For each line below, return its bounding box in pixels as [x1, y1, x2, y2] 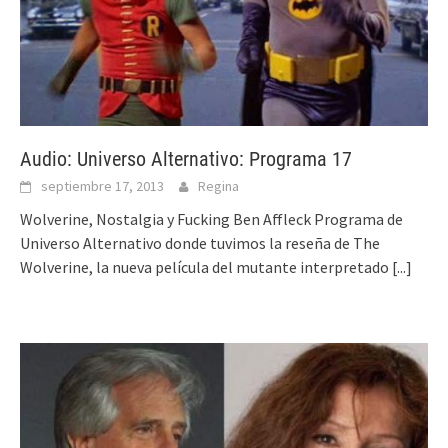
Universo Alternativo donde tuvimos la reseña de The [20, 232, 380, 253]
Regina [198, 176, 239, 195]
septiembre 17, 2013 [41, 176, 164, 195]
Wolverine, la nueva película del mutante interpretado [20, 256, 392, 277]
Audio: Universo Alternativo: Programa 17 [20, 146, 352, 171]
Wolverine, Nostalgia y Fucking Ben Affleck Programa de [20, 208, 403, 229]
